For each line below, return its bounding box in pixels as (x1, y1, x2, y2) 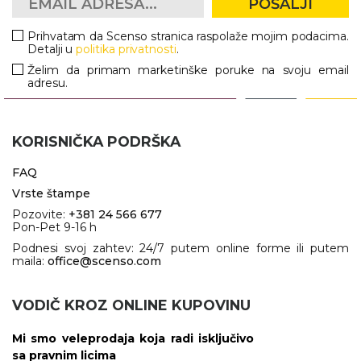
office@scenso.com (48, 254, 161, 269)
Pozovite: (12, 207, 68, 222)
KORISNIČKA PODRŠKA (12, 133, 180, 151)
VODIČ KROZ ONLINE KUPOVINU (12, 297, 251, 314)
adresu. (27, 76, 68, 91)
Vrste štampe (12, 186, 90, 201)
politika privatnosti (76, 42, 176, 57)
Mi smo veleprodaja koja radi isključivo (12, 331, 254, 346)
